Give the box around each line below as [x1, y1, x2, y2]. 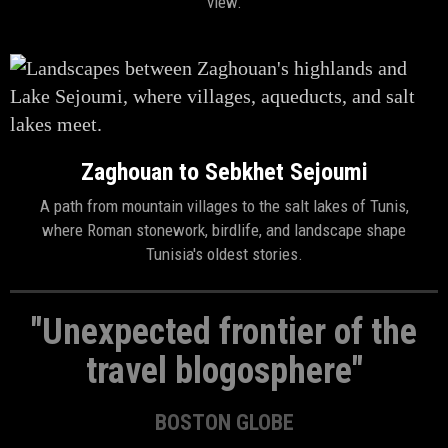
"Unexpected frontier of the [31, 311, 417, 353]
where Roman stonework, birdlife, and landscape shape [42, 220, 406, 240]
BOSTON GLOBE [154, 410, 294, 435]
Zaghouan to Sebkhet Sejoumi [80, 158, 368, 186]
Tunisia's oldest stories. [145, 244, 303, 264]
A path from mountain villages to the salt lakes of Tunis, [39, 196, 409, 216]
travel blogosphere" [85, 350, 363, 392]
